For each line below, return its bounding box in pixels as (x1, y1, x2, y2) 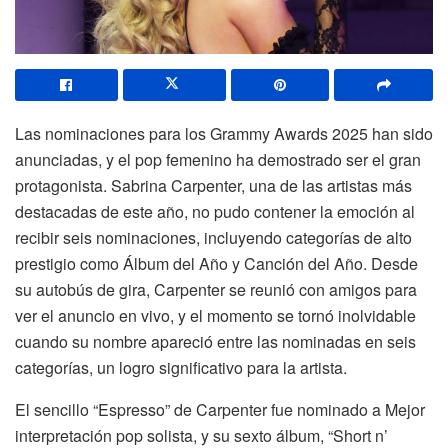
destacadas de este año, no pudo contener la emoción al (15, 199, 415, 223)
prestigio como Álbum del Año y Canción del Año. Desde (15, 251, 418, 275)
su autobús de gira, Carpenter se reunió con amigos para (15, 277, 417, 301)
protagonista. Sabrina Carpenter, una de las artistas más (15, 173, 412, 197)
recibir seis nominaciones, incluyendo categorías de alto (15, 225, 412, 249)
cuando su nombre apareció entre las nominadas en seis (15, 329, 416, 353)
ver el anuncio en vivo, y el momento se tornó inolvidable (15, 303, 416, 327)
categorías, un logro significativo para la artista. (15, 355, 347, 379)
